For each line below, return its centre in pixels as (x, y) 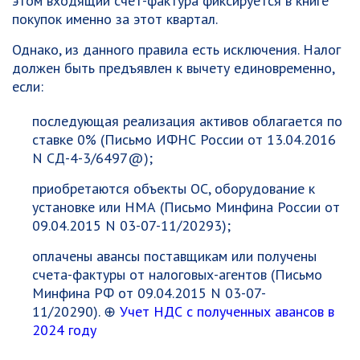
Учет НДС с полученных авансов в (227, 311)
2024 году (64, 330)
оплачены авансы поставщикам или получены (174, 256)
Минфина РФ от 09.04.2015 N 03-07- (149, 293)
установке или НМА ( (98, 207)
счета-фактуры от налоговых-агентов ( (153, 274)
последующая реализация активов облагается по (187, 121)
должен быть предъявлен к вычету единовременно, (173, 68)
